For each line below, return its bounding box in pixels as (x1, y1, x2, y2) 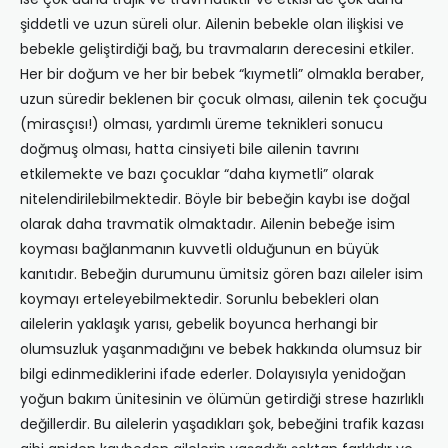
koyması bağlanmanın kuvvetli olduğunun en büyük (20, 239, 379, 260)
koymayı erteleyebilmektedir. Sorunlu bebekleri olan (20, 289, 379, 310)
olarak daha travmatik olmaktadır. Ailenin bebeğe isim (20, 214, 395, 235)
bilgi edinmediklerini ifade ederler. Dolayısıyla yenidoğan (20, 364, 406, 385)
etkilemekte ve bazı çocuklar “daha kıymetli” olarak (20, 164, 374, 185)
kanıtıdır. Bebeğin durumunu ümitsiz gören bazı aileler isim (20, 264, 423, 285)
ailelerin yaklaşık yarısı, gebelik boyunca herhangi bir (20, 314, 378, 335)
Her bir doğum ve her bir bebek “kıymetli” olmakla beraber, (20, 64, 424, 85)
